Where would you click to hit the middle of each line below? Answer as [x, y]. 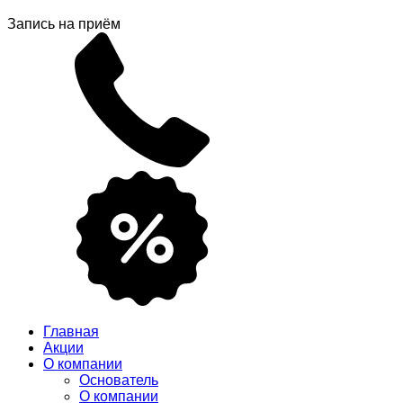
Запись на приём [64, 24]
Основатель [119, 380]
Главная [71, 331]
